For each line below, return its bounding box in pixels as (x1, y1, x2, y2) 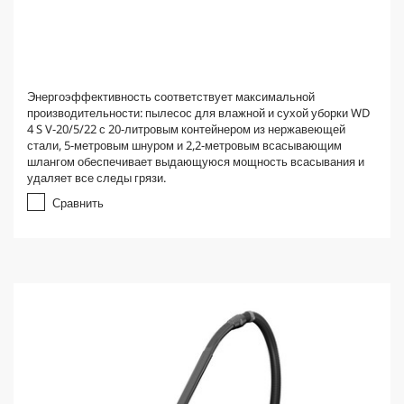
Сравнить (52, 195, 104, 211)
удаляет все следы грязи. (27, 170, 166, 186)
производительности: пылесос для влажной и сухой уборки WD (27, 105, 370, 121)
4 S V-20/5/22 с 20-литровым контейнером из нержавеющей (27, 121, 345, 137)
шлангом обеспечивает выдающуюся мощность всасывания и (27, 153, 364, 170)
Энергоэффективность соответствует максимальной (27, 88, 315, 105)
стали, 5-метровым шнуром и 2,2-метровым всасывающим (27, 137, 342, 153)
